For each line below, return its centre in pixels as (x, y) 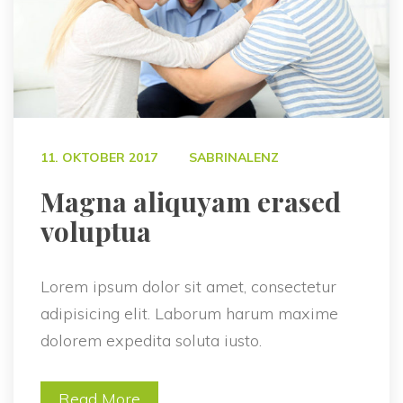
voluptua (96, 232)
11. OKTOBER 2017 (99, 158)
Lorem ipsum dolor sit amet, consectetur (188, 287)
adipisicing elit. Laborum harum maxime (189, 314)
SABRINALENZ (234, 158)
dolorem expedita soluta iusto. (151, 341)
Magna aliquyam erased (191, 202)
